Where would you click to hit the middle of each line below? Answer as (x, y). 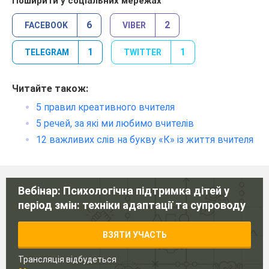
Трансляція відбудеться (67, 259)
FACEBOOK (46, 26)
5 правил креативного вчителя (105, 107)
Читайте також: (50, 89)
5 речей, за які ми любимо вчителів (115, 124)
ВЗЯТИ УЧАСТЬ (134, 234)
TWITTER (143, 53)
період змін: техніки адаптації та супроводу (132, 205)
